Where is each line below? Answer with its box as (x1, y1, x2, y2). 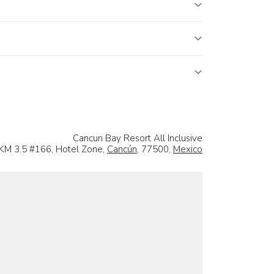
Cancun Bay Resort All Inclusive (73, 132, 202, 145)
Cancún (107, 143, 137, 156)
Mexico (173, 143, 202, 156)
